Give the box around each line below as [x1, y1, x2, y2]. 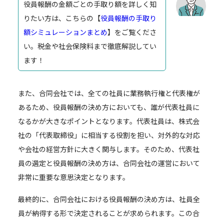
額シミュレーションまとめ [23, 27, 107, 37]
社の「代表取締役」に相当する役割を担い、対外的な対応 [18, 130, 200, 140]
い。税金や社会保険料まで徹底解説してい [23, 41, 156, 51]
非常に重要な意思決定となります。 [18, 172, 129, 182]
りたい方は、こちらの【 [23, 13, 100, 23]
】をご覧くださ [107, 27, 156, 37]
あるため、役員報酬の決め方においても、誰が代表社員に [18, 102, 199, 112]
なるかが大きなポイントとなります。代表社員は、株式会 [18, 116, 199, 126]
